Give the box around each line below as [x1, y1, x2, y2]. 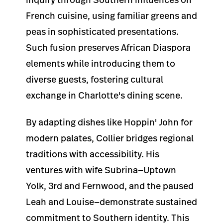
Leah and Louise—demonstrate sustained [26, 196, 197, 208]
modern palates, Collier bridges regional [26, 132, 194, 144]
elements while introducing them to [26, 57, 175, 70]
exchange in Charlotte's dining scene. [26, 89, 183, 102]
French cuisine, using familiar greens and [26, 9, 197, 22]
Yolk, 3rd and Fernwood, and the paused [26, 180, 194, 192]
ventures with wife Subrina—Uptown [26, 164, 176, 176]
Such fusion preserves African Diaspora [26, 41, 191, 54]
